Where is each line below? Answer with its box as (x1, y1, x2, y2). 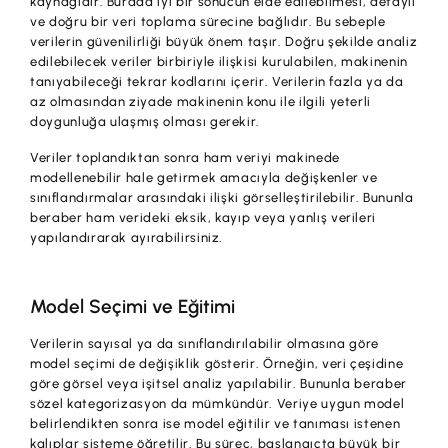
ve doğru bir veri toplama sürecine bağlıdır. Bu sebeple (30, 13, 386, 29)
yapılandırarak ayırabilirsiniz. (30, 229, 224, 245)
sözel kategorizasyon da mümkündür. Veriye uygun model (30, 395, 405, 411)
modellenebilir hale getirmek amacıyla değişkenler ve (30, 169, 378, 185)
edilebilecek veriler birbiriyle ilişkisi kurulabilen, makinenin (30, 53, 408, 69)
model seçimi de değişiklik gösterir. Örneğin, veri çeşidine (30, 355, 404, 371)
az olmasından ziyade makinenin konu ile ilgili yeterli (30, 93, 372, 109)
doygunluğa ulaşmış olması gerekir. (30, 113, 261, 129)
